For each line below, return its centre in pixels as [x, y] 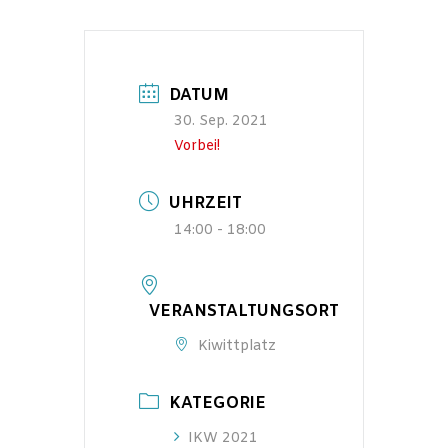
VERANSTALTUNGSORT [244, 312]
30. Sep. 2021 [221, 121]
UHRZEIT [205, 203]
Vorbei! [197, 146]
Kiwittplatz [237, 347]
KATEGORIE [217, 403]
